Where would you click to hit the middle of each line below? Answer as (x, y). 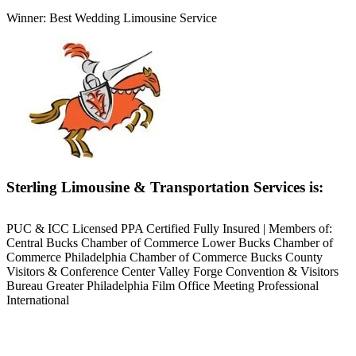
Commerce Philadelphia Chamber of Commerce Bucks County (164, 257)
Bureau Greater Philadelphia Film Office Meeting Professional (163, 286)
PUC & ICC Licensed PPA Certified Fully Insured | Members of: (169, 229)
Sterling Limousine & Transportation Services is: (165, 188)
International (38, 300)
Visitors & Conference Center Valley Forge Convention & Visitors (172, 272)
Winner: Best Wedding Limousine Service (112, 18)
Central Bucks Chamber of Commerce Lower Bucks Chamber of (170, 243)
